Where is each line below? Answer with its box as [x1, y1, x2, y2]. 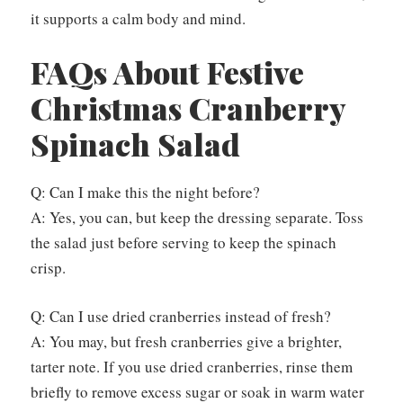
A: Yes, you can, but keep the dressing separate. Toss [31, 207, 363, 228]
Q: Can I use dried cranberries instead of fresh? [31, 305, 331, 327]
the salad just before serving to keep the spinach [31, 232, 336, 254]
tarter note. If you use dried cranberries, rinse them [31, 355, 353, 377]
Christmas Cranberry [31, 87, 345, 130]
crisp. [31, 257, 66, 279]
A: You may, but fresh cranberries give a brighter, [31, 330, 342, 352]
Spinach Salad [31, 123, 240, 166]
